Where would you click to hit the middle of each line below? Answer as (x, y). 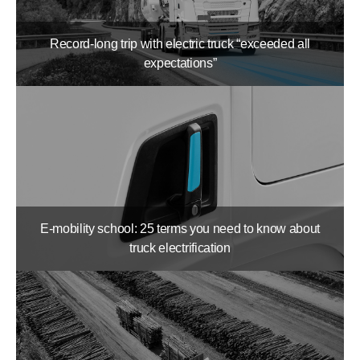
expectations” (180, 63)
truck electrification (180, 247)
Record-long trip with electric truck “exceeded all (180, 44)
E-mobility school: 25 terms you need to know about (180, 228)
